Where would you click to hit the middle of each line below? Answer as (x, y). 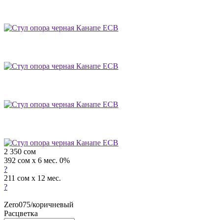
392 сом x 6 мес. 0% (37, 160)
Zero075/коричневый (39, 204)
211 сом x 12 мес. (32, 178)
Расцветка (21, 213)
